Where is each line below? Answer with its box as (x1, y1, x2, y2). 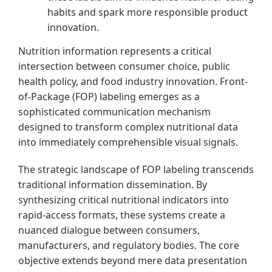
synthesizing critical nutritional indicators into (18, 193, 229, 207)
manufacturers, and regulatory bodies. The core (18, 239, 239, 253)
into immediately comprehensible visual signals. (18, 135, 238, 149)
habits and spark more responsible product (47, 5, 248, 19)
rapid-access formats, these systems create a (18, 208, 225, 222)
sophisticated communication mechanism (18, 105, 211, 119)
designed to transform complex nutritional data (18, 120, 238, 134)
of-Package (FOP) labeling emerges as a (18, 90, 200, 104)
